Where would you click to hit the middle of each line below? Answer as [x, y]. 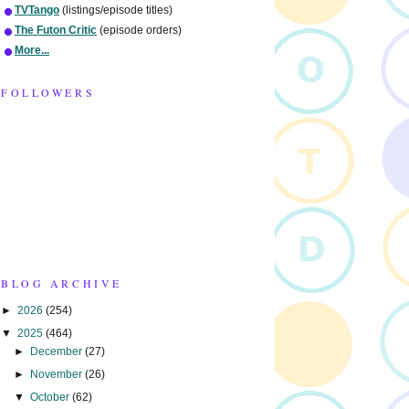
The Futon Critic [56, 31]
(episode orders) [139, 31]
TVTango [37, 10]
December [58, 351]
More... [32, 51]
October [52, 397]
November [58, 374]
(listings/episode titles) [116, 10]
